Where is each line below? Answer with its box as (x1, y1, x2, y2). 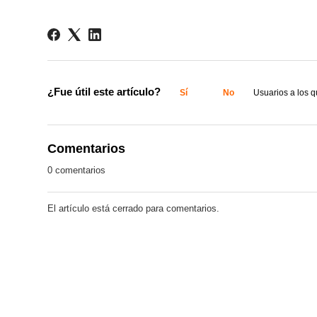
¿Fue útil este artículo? (47, 85, 161, 98)
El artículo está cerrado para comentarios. (47, 202, 220, 214)
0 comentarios (47, 164, 106, 175)
